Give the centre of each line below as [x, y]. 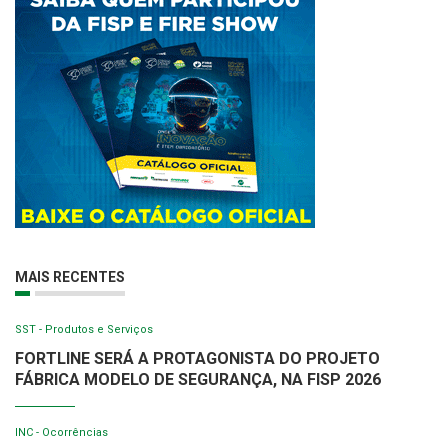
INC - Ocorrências [61, 433]
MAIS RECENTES [70, 277]
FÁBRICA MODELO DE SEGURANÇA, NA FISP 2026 [198, 380]
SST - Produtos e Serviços [84, 330]
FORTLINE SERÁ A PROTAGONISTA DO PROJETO [197, 359]
